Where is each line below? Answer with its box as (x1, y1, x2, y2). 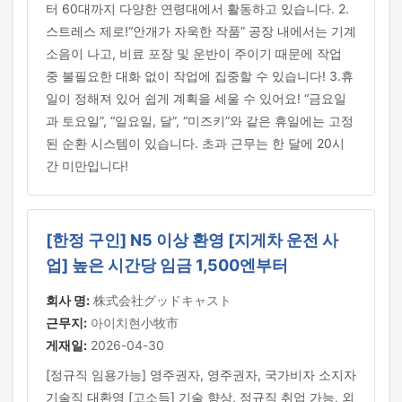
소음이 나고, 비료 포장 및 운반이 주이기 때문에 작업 (46, 46, 342, 61)
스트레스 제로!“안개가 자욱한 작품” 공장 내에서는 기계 (46, 23, 356, 39)
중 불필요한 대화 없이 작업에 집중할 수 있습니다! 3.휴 (46, 68, 354, 83)
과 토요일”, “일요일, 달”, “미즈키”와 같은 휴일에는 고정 (46, 113, 354, 128)
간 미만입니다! (46, 158, 128, 173)
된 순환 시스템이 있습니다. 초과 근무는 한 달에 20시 (46, 135, 345, 151)
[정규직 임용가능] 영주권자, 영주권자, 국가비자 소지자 (46, 367, 356, 382)
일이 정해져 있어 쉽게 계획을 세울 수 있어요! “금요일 (46, 91, 346, 106)
